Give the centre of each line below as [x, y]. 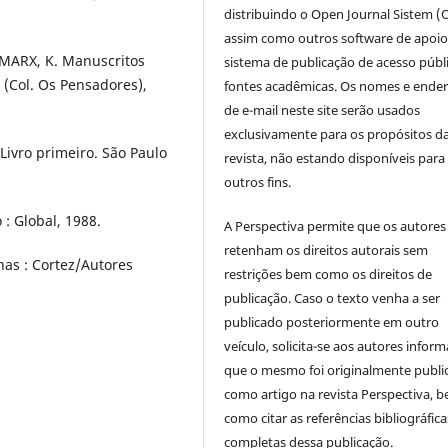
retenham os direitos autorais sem [326, 250]
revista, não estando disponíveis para [335, 158]
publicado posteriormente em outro [332, 322]
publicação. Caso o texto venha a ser [332, 298]
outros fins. [258, 182]
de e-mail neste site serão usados [322, 110]
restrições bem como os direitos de [328, 274]
